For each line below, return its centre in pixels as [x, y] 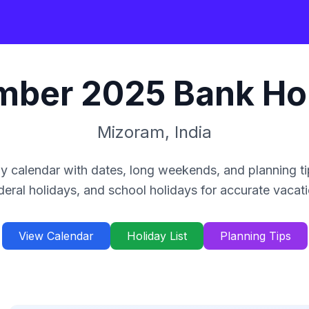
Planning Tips [255, 236]
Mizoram [131, 132]
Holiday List [157, 236]
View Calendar [56, 236]
